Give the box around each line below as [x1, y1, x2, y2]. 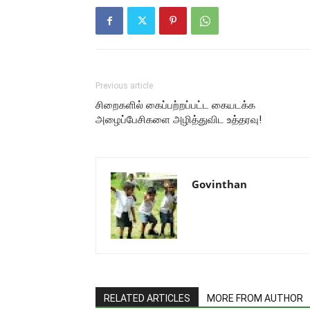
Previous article [95, 81, 153, 91]
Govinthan [192, 177, 247, 191]
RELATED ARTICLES [104, 293, 190, 304]
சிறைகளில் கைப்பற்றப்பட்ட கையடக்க [95, 99, 255, 111]
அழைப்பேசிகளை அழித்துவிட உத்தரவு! [95, 113, 262, 126]
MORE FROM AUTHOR [207, 293, 303, 304]
